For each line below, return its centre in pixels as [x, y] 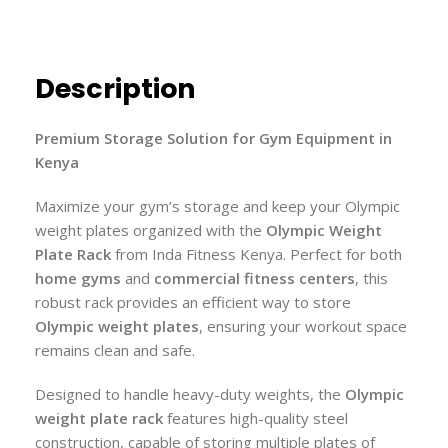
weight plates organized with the [150, 230]
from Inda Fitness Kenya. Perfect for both [256, 254]
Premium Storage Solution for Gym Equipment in [213, 138]
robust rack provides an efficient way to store [193, 302]
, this [371, 278]
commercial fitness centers [254, 278]
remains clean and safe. [115, 350]
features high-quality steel [255, 418]
